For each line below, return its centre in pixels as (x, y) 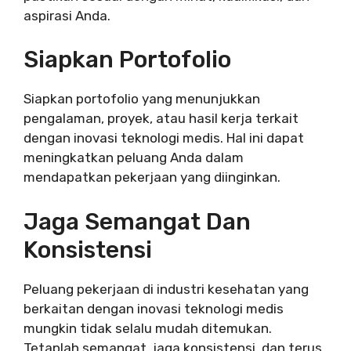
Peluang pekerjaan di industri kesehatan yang (166, 289)
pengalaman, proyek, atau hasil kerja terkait (161, 119)
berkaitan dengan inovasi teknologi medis (154, 308)
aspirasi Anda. (67, 15)
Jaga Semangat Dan (137, 221)
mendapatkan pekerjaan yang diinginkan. (152, 177)
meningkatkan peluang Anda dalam (134, 158)
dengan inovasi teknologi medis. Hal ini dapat (164, 138)
